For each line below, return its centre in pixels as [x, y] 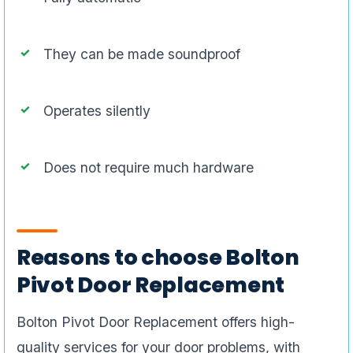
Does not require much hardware [149, 168]
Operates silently [97, 111]
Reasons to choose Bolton [158, 258]
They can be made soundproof [142, 54]
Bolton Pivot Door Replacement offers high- [156, 322]
